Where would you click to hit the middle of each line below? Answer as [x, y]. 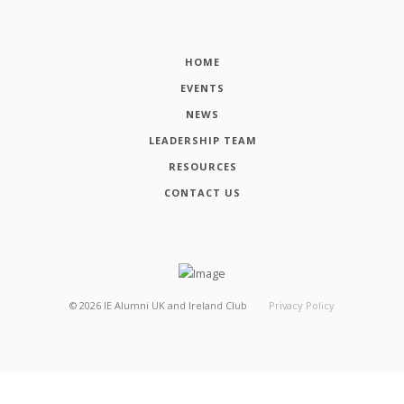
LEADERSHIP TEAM [202, 140]
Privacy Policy [301, 305]
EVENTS [202, 87]
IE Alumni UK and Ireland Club [176, 305]
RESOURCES [202, 166]
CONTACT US [202, 192]
